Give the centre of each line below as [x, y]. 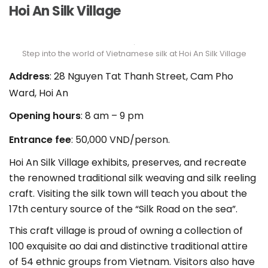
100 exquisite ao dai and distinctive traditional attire [128, 246]
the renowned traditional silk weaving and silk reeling [133, 178]
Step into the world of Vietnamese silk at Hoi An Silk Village [134, 54]
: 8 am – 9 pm [112, 116]
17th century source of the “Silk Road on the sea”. [123, 209]
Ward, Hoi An [39, 93]
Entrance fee [40, 140]
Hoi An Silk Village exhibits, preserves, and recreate [128, 163]
